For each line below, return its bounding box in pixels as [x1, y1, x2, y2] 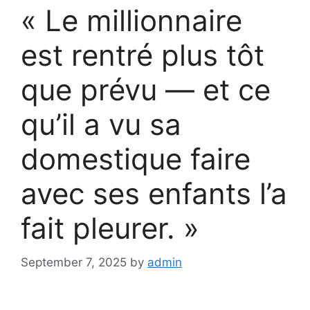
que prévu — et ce [21, 72, 271, 108]
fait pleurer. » [21, 210, 199, 246]
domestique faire [21, 141, 250, 177]
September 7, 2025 [21, 255, 127, 269]
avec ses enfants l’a [21, 176, 287, 212]
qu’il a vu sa [21, 107, 181, 143]
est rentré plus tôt [21, 37, 264, 73]
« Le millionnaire [21, 3, 242, 39]
